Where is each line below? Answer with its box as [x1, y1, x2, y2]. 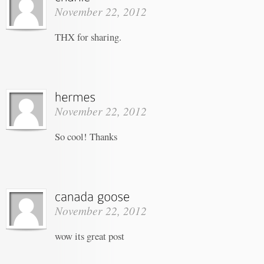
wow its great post [55, 229, 124, 243]
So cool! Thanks [55, 129, 117, 143]
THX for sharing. [55, 29, 121, 44]
